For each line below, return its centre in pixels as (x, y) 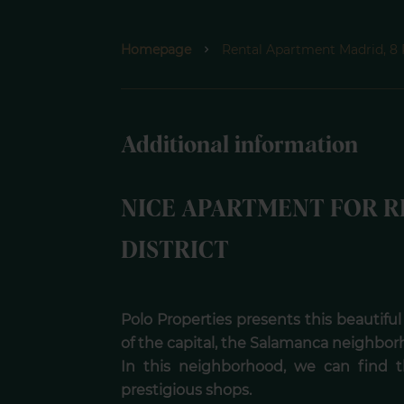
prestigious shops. (187, 390)
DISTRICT (175, 251)
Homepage (156, 49)
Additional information (240, 145)
